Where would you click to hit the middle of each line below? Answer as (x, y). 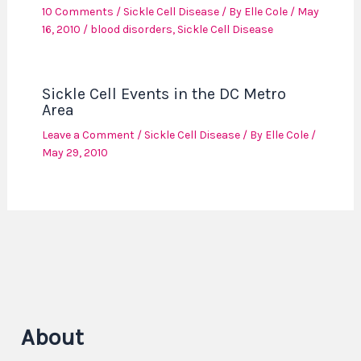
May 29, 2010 (75, 153)
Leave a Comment (88, 135)
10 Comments (77, 12)
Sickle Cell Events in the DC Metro (164, 94)
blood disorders (131, 30)
